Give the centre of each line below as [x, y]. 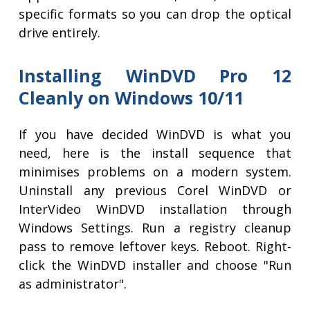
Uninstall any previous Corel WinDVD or [155, 191]
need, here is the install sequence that [155, 153]
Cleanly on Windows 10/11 [131, 98]
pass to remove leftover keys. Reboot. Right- [155, 247]
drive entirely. [60, 33]
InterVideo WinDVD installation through [155, 209]
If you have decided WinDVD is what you [155, 135]
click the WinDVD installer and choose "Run [155, 265]
